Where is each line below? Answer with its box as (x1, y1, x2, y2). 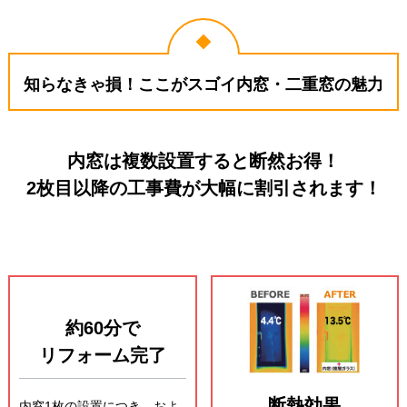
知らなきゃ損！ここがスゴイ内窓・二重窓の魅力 (24, 75, 383, 94)
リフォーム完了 (38, 345, 166, 366)
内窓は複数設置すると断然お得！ (67, 151, 340, 172)
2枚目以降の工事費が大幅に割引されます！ (25, 178, 382, 199)
